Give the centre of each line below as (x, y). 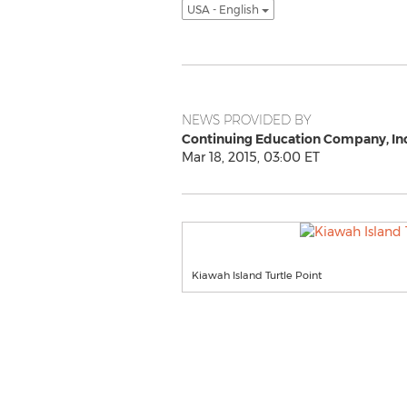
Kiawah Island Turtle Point (256, 275)
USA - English (224, 9)
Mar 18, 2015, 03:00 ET (250, 157)
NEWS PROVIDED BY (246, 120)
